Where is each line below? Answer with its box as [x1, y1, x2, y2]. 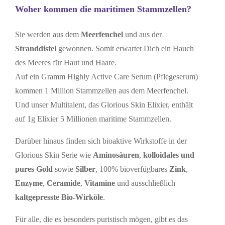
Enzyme [15, 179, 43, 188]
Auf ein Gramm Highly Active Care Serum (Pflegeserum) [15, 72, 198, 81]
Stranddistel [15, 44, 58, 53]
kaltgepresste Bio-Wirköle [15, 193, 103, 202]
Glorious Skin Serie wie [15, 151, 93, 160]
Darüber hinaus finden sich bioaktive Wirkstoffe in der [15, 137, 187, 146]
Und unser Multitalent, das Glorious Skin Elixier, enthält [15, 100, 193, 109]
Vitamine [84, 179, 117, 188]
